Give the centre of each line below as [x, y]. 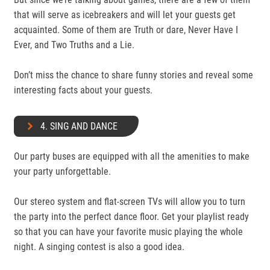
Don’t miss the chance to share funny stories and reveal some [133, 75]
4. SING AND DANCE [79, 126]
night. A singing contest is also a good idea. [99, 247]
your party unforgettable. [64, 171]
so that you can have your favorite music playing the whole [128, 232]
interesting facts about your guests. [83, 90]
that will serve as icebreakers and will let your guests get [125, 15]
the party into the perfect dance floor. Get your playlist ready [131, 217]
